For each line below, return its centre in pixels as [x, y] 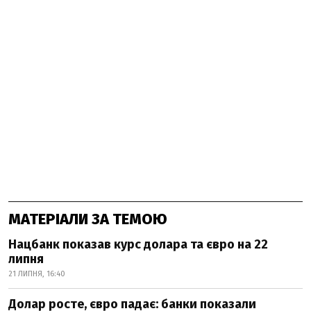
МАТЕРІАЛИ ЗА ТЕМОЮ [88, 219]
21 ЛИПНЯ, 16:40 [37, 274]
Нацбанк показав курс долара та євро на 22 [138, 244]
